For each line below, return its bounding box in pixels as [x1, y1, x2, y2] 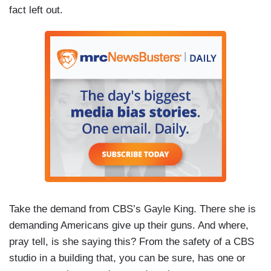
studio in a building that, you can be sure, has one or [9, 252, 246, 264]
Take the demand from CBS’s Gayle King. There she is [9, 203, 256, 215]
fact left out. [9, 4, 63, 16]
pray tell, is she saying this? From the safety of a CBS [9, 236, 254, 248]
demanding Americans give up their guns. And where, [9, 220, 249, 232]
